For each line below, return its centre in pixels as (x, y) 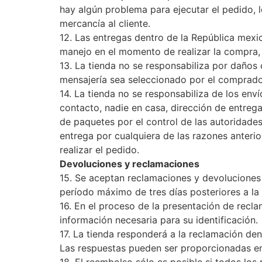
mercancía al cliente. (105, 23)
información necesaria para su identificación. (159, 220)
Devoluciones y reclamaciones (130, 164)
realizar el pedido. (99, 150)
